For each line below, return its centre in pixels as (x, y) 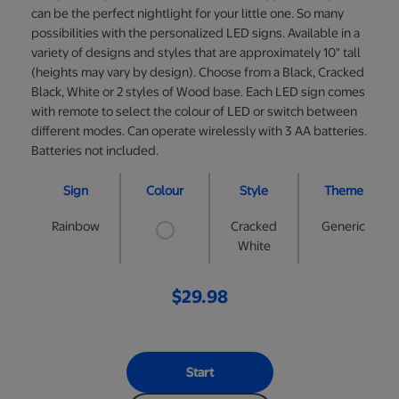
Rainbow (75, 226)
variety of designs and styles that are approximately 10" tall (196, 53)
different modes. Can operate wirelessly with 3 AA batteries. (199, 131)
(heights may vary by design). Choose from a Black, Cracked (198, 73)
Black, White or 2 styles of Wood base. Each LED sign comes (198, 92)
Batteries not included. (95, 151)
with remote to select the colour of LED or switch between (194, 112)
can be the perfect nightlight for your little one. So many (187, 14)
